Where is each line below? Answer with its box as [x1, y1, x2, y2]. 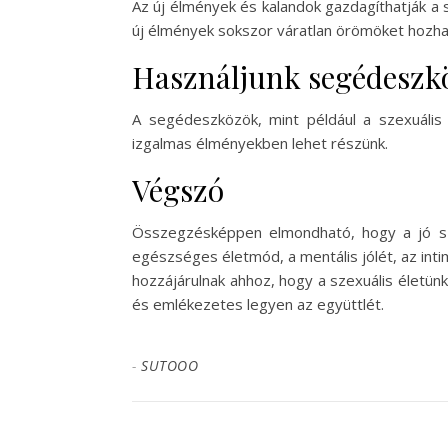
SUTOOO [141, 356, 198, 375]
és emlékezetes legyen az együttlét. [132, 294, 384, 314]
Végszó [132, 170, 224, 210]
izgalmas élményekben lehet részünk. [132, 133, 388, 153]
